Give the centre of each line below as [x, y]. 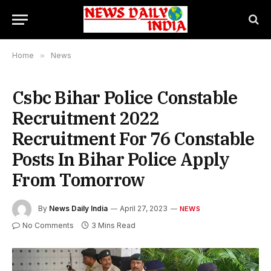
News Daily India [78, 209]
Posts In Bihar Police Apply [121, 159]
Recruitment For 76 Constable [133, 139]
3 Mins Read [113, 225]
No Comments [48, 225]
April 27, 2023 [144, 209]
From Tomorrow [79, 180]
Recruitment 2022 [86, 118]
